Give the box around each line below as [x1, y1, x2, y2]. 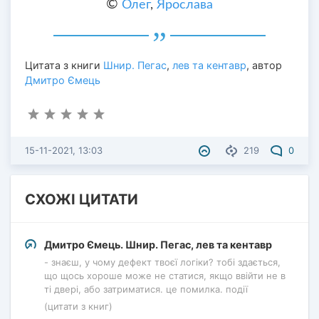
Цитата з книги [25, 59, 103, 72]
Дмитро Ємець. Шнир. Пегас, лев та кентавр [44, 239, 272, 251]
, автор [246, 59, 282, 72]
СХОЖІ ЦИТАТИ [25, 191, 138, 208]
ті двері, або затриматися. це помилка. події [44, 283, 248, 296]
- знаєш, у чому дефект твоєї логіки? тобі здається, [44, 256, 281, 268]
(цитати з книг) [44, 300, 113, 313]
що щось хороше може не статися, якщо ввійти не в [44, 270, 286, 282]
